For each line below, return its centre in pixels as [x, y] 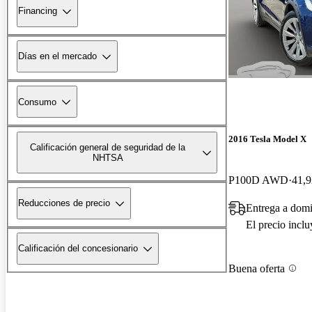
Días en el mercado [57, 56]
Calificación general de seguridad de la [108, 147]
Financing [38, 11]
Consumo [37, 102]
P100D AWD [258, 180]
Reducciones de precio [64, 203]
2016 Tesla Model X [267, 139]
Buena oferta [257, 268]
